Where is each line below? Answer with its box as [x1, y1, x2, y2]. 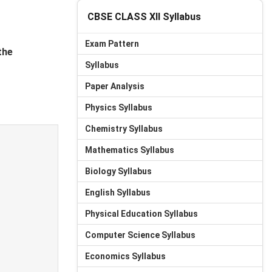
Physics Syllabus [85, 103, 152, 112]
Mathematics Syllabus [85, 145, 174, 155]
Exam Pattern [85, 39, 139, 49]
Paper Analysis [85, 81, 144, 91]
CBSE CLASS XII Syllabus [87, 10, 201, 22]
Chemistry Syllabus [85, 124, 163, 134]
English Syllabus [85, 188, 151, 197]
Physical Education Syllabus [85, 209, 198, 219]
